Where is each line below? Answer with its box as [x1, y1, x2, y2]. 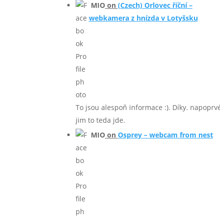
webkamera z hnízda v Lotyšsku [88, 13, 198, 23]
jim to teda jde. [75, 115, 125, 125]
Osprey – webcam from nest [117, 130, 213, 140]
